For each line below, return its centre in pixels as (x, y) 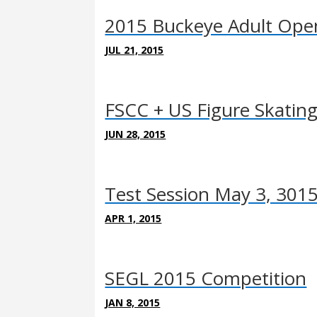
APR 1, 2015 (133, 218)
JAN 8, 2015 (133, 302)
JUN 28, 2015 (136, 134)
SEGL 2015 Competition (206, 278)
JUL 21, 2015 (134, 50)
